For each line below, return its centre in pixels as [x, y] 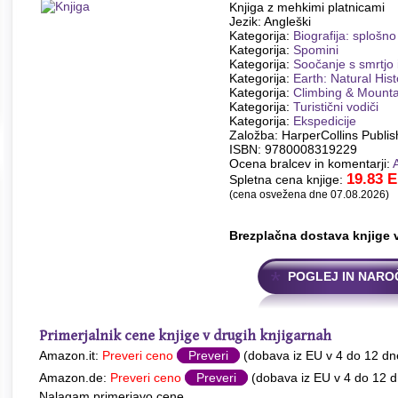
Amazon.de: [75, 378]
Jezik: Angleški [270, 21]
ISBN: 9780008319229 [293, 149]
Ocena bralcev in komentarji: [311, 163]
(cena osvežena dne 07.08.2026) [309, 194]
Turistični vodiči [336, 107]
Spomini [316, 50]
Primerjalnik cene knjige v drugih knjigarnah [185, 336]
